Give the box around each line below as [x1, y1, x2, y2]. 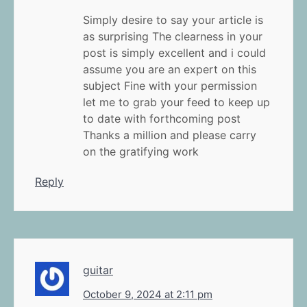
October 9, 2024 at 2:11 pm [83, 287, 212, 301]
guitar [83, 262, 113, 277]
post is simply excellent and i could [83, 45, 266, 60]
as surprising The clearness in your [83, 29, 262, 43]
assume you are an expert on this [83, 62, 256, 76]
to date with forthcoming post [83, 111, 241, 125]
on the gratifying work [83, 144, 199, 158]
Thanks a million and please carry [83, 127, 256, 142]
